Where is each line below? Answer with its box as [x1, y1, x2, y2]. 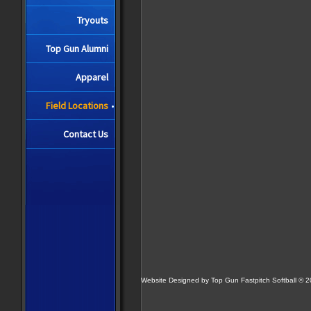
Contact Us [63, 128, 108, 140]
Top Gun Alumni [46, 42, 108, 55]
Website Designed [140, 276, 199, 284]
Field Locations [46, 99, 108, 112]
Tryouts [77, 14, 108, 26]
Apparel [76, 71, 108, 83]
